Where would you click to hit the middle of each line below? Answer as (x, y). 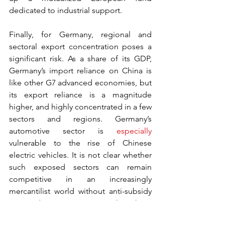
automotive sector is (63, 131)
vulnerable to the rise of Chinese (80, 143)
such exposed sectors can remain (80, 167)
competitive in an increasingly (80, 179)
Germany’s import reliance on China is (80, 71)
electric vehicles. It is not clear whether (80, 155)
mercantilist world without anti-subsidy (80, 191)
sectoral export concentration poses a (80, 46)
